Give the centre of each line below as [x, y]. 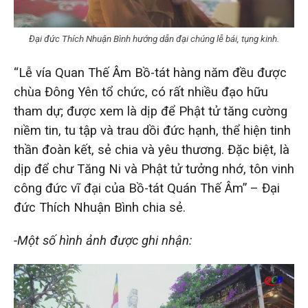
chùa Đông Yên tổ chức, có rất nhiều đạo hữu [141, 92]
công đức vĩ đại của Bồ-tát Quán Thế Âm [128, 188]
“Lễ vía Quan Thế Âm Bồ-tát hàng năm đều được [150, 73]
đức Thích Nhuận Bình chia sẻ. [100, 207]
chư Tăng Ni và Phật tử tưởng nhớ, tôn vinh [173, 169]
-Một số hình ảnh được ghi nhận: [103, 240]
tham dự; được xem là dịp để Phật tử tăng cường [151, 111]
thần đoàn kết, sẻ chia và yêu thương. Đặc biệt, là [152, 150]
